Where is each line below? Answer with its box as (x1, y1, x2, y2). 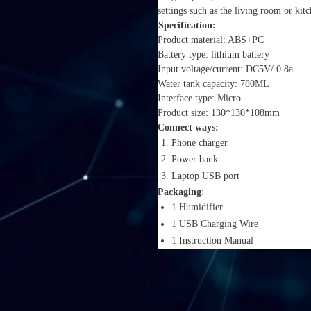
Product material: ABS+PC (158, 35, 267, 46)
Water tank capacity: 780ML (158, 78, 272, 90)
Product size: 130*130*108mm (158, 108, 280, 119)
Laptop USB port (171, 171, 239, 182)
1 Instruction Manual (171, 235, 253, 246)
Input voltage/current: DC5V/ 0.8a (158, 64, 296, 75)
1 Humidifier (171, 202, 223, 213)
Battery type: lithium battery (158, 49, 272, 60)
